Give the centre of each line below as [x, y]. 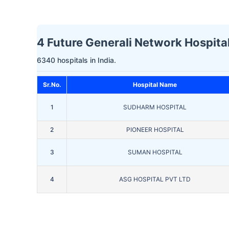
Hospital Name [155, 85]
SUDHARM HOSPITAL [155, 107]
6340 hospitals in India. [76, 60]
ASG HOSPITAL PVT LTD [155, 179]
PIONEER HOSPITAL [155, 130]
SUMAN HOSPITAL [155, 152]
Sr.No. [52, 85]
